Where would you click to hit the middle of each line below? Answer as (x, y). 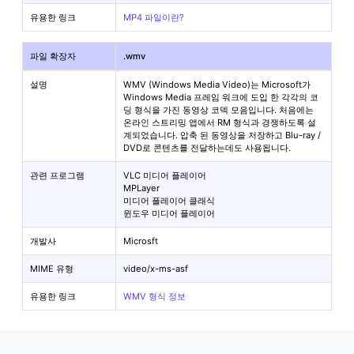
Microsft (141, 241)
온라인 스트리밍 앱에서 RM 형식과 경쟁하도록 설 (220, 122)
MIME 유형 (52, 268)
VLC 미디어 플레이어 (165, 175)
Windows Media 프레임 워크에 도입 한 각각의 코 (221, 97)
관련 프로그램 (58, 175)
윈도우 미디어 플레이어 (169, 213)
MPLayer (142, 188)
